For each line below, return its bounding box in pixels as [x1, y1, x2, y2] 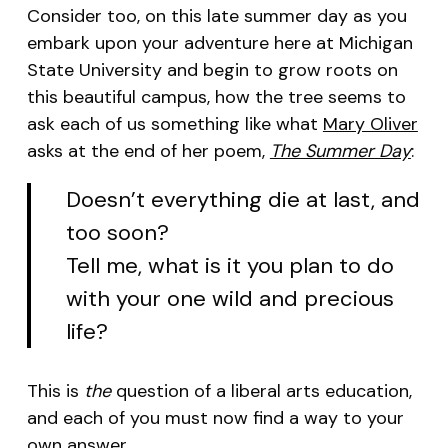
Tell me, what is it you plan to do [66, 251, 395, 281]
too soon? [66, 218, 170, 248]
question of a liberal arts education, [115, 379, 412, 404]
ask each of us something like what [26, 112, 323, 137]
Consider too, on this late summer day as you [26, 4, 407, 29]
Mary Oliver [322, 112, 418, 137]
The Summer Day [269, 139, 411, 164]
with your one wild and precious [66, 284, 395, 314]
